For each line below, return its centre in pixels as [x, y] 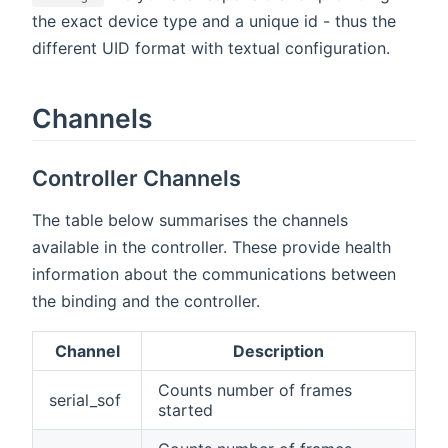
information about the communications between [214, 274]
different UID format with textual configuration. [211, 48]
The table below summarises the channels [190, 220]
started [185, 410]
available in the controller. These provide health [211, 247]
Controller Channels [137, 178]
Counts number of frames [255, 390]
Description [278, 351]
